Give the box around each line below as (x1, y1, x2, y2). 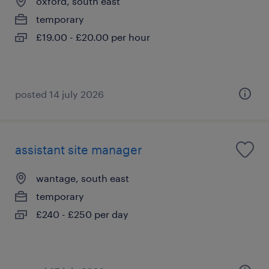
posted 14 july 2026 (15, 88, 104, 100)
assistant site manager (15, 142, 142, 157)
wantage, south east (36, 172, 129, 184)
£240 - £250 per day (36, 208, 128, 220)
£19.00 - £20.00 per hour (36, 31, 150, 43)
